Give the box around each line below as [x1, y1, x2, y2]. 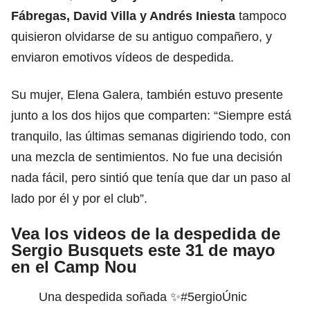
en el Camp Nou [11, 257, 137, 276]
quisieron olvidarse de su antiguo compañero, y [11, 29, 272, 44]
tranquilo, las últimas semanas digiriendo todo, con [11, 129, 291, 143]
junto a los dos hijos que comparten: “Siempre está [11, 108, 291, 122]
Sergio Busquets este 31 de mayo [11, 240, 275, 259]
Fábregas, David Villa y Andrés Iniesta [11, 8, 239, 23]
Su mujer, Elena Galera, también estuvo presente [11, 87, 283, 102]
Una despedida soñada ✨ [39, 289, 181, 304]
